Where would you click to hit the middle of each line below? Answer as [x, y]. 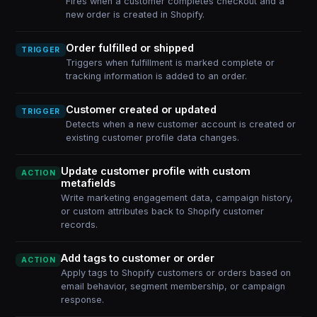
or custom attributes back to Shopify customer [163, 211]
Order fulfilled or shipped [129, 48]
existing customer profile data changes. [152, 138]
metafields [88, 183]
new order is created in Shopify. [135, 15]
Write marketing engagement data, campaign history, [177, 198]
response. [83, 300]
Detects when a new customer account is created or [180, 124]
